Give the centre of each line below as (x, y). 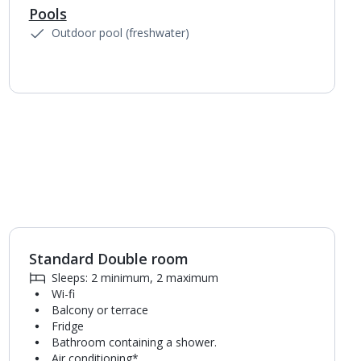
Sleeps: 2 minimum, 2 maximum (135, 278)
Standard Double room (108, 259)
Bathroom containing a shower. (134, 342)
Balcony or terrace (100, 310)
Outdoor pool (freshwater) (120, 33)
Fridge (67, 326)
